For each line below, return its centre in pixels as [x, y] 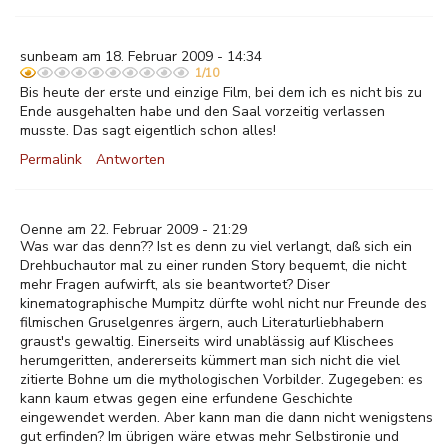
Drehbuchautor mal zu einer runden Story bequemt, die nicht [213, 265]
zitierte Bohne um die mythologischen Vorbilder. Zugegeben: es [221, 379]
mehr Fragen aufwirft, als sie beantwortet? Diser [175, 284]
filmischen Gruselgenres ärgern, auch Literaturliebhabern [202, 322]
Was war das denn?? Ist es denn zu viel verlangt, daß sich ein [216, 246]
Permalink [51, 159]
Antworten [130, 159]
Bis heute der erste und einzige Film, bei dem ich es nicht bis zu [221, 92]
